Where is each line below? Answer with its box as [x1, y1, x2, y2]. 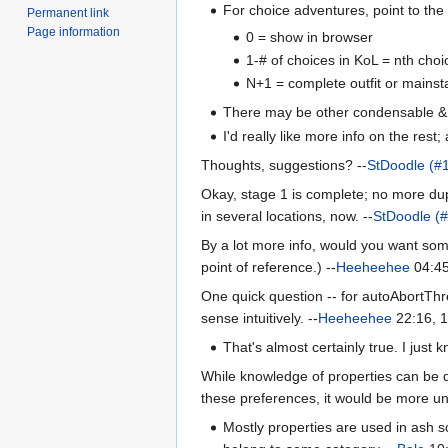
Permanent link [27, 5, 110, 20]
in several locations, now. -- [201, 207, 373, 224]
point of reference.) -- [201, 258, 336, 275]
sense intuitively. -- [201, 309, 318, 326]
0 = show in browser [245, 28, 373, 45]
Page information [27, 24, 121, 39]
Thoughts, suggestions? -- [201, 156, 367, 173]
